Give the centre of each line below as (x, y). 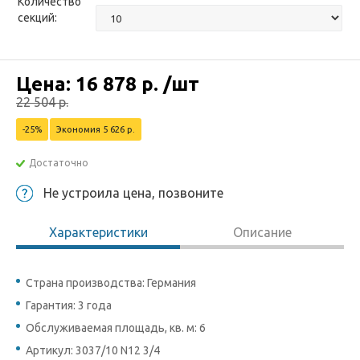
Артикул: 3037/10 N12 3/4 (93, 350)
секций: (37, 18)
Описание (262, 232)
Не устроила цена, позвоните (133, 193)
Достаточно (59, 163)
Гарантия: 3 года (69, 305)
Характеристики (98, 232)
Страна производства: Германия (111, 283)
